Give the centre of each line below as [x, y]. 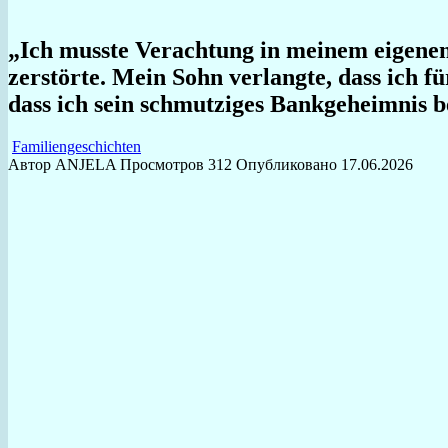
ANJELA [85, 164]
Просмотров [162, 164]
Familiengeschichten [76, 146]
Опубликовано [286, 164]
